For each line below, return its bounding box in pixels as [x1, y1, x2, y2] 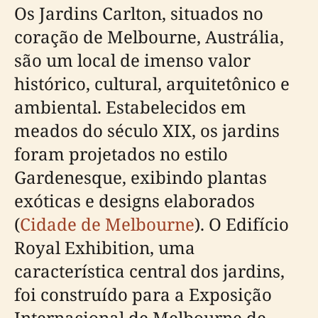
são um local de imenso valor [14, 48, 251, 72]
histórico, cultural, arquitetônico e [14, 71, 290, 95]
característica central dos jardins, [14, 258, 285, 283]
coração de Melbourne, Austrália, [14, 24, 284, 48]
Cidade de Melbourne [20, 212, 194, 236]
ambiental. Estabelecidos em [14, 94, 246, 119]
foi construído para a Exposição [14, 282, 272, 306]
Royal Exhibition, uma [14, 235, 195, 259]
